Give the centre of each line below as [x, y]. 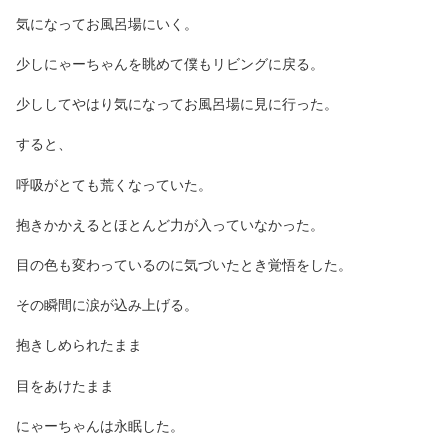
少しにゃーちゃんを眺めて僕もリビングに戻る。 [170, 64]
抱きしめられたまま [79, 345]
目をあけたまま [65, 385]
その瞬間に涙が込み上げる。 [107, 305]
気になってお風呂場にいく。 [107, 23]
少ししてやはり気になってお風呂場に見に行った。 [177, 104]
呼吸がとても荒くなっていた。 [114, 184]
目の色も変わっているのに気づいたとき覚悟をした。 [184, 264]
